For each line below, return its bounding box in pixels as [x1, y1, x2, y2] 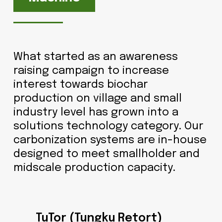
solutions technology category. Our [13, 121, 203, 132]
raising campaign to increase [13, 65, 169, 77]
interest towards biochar [13, 79, 148, 91]
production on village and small [13, 93, 182, 105]
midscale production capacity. [13, 163, 175, 174]
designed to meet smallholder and [13, 149, 200, 160]
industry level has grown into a [13, 107, 178, 118]
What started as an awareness [13, 52, 178, 63]
